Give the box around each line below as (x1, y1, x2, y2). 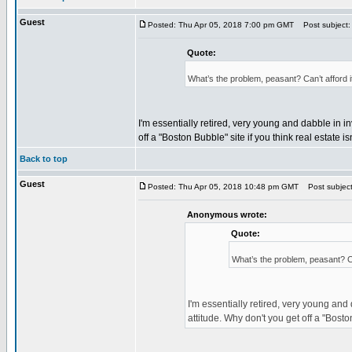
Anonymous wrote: (186, 210, 267, 219)
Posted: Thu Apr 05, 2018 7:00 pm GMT (148, 20, 294, 29)
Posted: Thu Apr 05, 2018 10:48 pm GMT (148, 182, 299, 191)
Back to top (20, 154, 68, 163)
